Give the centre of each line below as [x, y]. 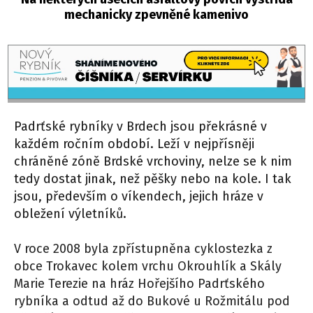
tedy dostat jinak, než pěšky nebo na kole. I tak [153, 179]
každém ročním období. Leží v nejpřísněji [134, 144]
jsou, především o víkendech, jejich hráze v [139, 197]
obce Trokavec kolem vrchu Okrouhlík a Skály [148, 267]
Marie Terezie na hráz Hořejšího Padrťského [139, 284]
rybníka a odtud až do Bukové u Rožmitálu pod [152, 301]
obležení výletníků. [70, 214]
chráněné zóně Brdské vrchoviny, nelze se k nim [153, 162]
